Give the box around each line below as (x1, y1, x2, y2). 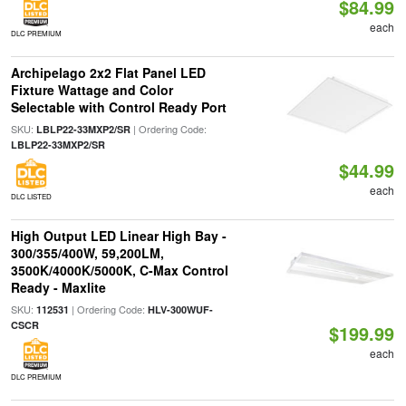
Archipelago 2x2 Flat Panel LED (10, 63, 206, 82)
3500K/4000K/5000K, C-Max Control (10, 261, 228, 279)
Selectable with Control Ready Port (10, 98, 227, 116)
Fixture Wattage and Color (10, 81, 173, 99)
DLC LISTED (10, 191, 52, 201)
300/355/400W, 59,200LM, (10, 244, 164, 262)
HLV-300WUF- (147, 303, 213, 316)
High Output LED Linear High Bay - (10, 227, 227, 245)
